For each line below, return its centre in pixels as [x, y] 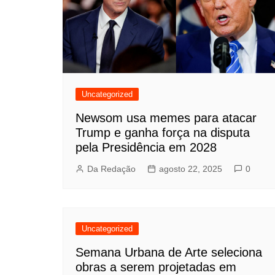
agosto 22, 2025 [191, 169]
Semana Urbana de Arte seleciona [169, 253]
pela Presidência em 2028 [146, 148]
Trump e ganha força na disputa [163, 133]
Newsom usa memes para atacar [166, 118]
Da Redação [111, 169]
